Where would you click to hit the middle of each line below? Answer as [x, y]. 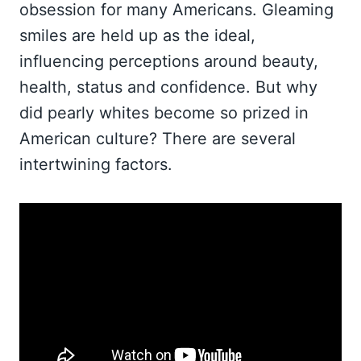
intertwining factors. [96, 164]
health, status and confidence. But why [168, 87]
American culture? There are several [158, 139]
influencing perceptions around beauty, [169, 61]
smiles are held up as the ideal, [137, 35]
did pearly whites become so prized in [164, 113]
